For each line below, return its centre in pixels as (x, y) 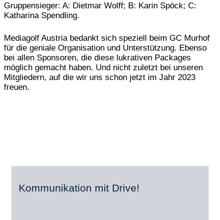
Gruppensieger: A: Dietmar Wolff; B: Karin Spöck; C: (100, 6)
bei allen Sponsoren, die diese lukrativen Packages (97, 57)
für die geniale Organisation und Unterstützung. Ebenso (105, 48)
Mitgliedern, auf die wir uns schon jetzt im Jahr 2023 (100, 77)
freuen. (17, 87)
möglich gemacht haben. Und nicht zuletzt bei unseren (103, 67)
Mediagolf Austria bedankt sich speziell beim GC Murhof (107, 38)
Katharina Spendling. (42, 16)
